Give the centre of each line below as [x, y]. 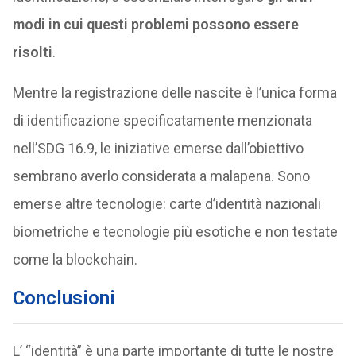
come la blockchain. [75, 259]
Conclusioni [64, 298]
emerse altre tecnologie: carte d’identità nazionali [166, 204]
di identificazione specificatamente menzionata [162, 120]
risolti [32, 52]
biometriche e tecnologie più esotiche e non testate [175, 232]
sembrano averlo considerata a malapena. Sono [161, 176]
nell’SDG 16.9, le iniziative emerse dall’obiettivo [158, 148]
